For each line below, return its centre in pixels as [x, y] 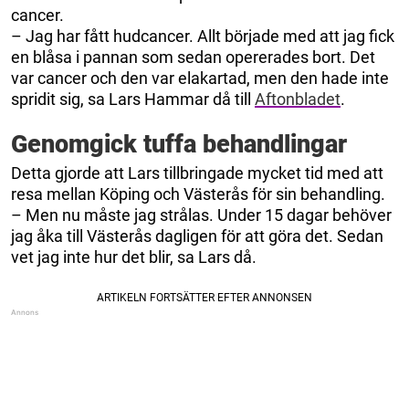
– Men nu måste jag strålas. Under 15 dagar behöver [201, 215]
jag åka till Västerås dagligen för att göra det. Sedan [197, 236]
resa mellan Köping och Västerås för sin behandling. [198, 194]
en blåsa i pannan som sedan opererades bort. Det [193, 57]
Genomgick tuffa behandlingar [179, 144]
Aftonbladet [298, 99]
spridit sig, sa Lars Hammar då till [133, 99]
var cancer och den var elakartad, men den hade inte [200, 78]
